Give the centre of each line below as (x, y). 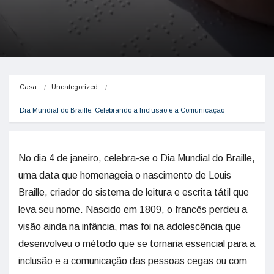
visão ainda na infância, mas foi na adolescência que (130, 227)
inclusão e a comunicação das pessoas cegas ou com (133, 261)
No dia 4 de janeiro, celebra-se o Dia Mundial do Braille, (137, 158)
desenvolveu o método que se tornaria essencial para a (137, 244)
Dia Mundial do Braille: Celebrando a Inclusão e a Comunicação (122, 110)
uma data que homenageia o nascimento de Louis (125, 175)
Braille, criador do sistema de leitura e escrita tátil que (134, 192)
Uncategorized (75, 87)
